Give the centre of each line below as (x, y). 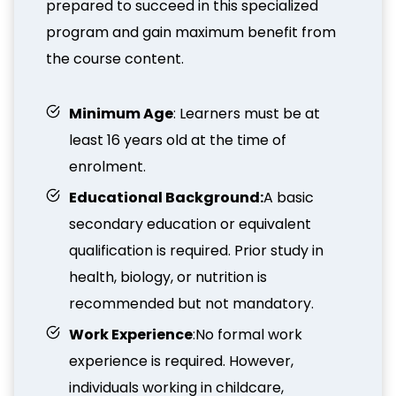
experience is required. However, (181, 361)
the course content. (115, 59)
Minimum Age (121, 114)
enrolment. (107, 167)
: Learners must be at (247, 114)
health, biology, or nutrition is (168, 277)
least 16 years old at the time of (178, 140)
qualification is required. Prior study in (196, 251)
